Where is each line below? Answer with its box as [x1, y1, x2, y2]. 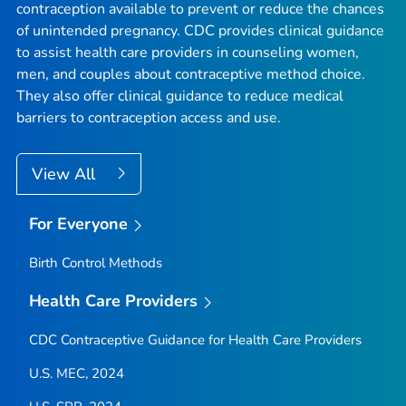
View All [32, 163, 100, 186]
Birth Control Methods [28, 253, 162, 272]
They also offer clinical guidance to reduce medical [16, 86, 343, 107]
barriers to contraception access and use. [16, 108, 281, 129]
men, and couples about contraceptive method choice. [16, 64, 365, 85]
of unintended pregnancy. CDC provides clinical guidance [16, 21, 384, 42]
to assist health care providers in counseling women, [16, 43, 359, 63]
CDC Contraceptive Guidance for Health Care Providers [28, 330, 362, 349]
